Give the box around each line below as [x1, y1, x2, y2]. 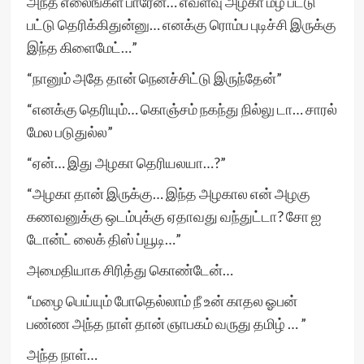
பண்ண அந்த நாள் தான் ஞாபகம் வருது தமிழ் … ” [26, 314, 306, 332]
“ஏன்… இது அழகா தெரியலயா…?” [26, 154, 226, 171]
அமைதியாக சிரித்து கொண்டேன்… [26, 261, 233, 279]
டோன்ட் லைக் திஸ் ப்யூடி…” [26, 230, 181, 248]
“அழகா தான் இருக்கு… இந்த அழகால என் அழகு [26, 184, 310, 202]
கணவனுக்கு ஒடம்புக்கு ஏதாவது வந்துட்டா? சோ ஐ [26, 207, 321, 225]
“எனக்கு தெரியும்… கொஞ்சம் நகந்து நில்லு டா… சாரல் [26, 100, 337, 118]
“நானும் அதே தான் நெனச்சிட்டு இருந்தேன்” [26, 69, 282, 87]
